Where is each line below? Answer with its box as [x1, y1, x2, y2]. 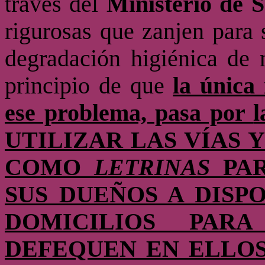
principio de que [5, 73, 173, 99]
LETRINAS [94, 154, 210, 180]
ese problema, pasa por [5, 100, 254, 126]
